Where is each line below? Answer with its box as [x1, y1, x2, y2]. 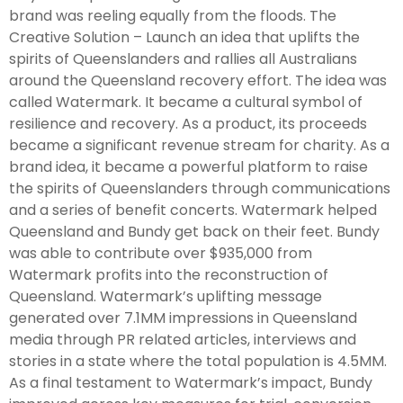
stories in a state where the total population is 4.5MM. [9, 350, 387, 372]
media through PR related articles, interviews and [9, 328, 356, 350]
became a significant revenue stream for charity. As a [9, 134, 390, 156]
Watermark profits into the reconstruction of [9, 264, 328, 285]
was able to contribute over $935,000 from [9, 242, 312, 264]
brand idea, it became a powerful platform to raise [9, 156, 368, 177]
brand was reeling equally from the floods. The [9, 4, 336, 26]
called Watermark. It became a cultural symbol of [9, 91, 363, 112]
